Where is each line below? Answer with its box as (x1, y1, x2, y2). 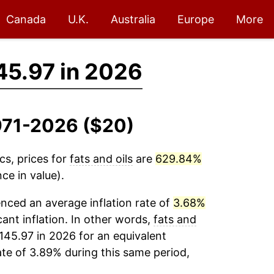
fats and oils (69, 152, 133, 165)
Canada (6, 13, 46, 26)
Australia (111, 13, 155, 26)
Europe (177, 13, 214, 26)
